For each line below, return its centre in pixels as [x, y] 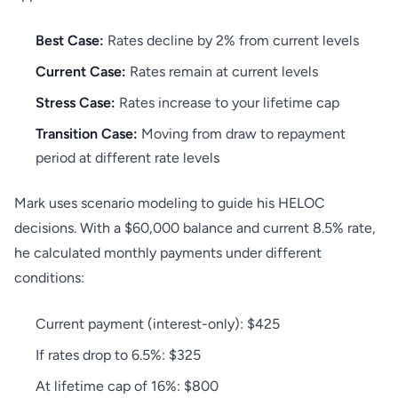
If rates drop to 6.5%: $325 [118, 355]
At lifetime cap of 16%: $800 [127, 386]
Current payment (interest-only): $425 [158, 324]
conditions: [49, 278]
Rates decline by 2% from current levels [231, 40]
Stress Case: [76, 103]
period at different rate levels [127, 158]
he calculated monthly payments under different [168, 253]
